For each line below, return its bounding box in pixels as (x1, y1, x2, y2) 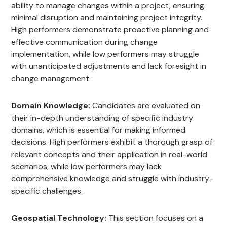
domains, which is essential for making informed (11, 125, 186, 136)
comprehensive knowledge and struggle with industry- (11, 173, 214, 184)
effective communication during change (11, 36, 158, 48)
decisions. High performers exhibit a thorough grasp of (11, 137, 213, 148)
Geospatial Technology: (11, 213, 107, 224)
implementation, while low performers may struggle (11, 49, 200, 60)
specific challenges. (11, 185, 83, 197)
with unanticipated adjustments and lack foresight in (11, 61, 207, 72)
